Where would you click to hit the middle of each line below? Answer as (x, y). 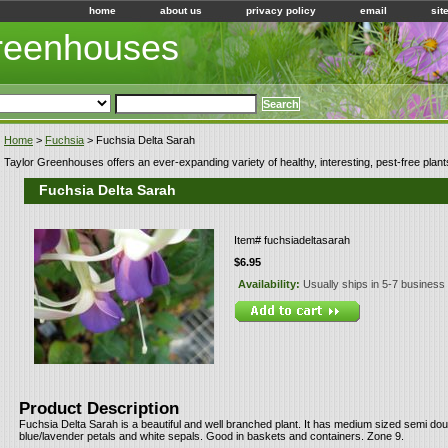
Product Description (99, 408)
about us (181, 10)
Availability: (270, 284)
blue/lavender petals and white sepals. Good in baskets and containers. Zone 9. (211, 436)
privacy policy (281, 10)
